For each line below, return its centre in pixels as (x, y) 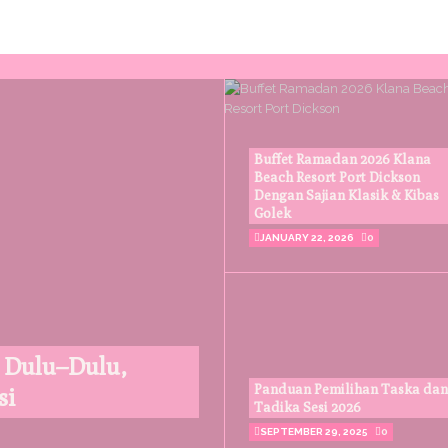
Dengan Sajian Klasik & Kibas (346, 195)
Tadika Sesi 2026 (307, 406)
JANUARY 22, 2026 (307, 238)
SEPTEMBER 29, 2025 (314, 431)
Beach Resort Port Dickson (337, 177)
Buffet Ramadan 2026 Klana (342, 159)
